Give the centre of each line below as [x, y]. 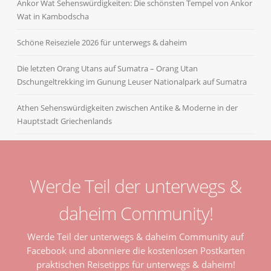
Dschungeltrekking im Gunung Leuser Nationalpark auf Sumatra [132, 81]
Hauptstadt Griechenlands [65, 121]
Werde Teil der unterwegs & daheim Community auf [135, 236]
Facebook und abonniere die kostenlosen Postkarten [135, 250]
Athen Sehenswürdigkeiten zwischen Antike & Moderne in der [128, 107]
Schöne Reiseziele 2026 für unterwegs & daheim [102, 42]
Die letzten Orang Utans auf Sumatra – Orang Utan [108, 68]
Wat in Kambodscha [53, 16]
